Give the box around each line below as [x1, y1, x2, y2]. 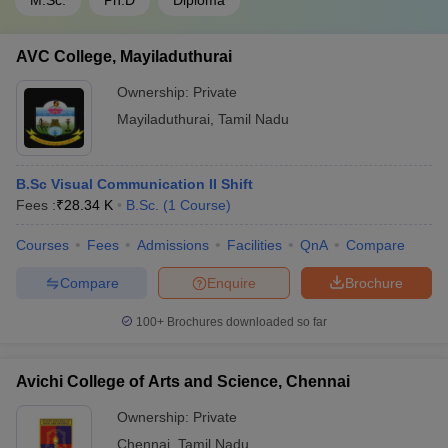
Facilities [227, 237, 282, 253]
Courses [16, 237, 69, 253]
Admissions [137, 237, 209, 253]
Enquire [207, 274, 256, 291]
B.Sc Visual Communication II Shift [16, 176, 253, 192]
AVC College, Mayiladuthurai [16, 48, 232, 65]
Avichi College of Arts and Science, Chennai [16, 373, 350, 390]
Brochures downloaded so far [164, 315, 327, 329]
